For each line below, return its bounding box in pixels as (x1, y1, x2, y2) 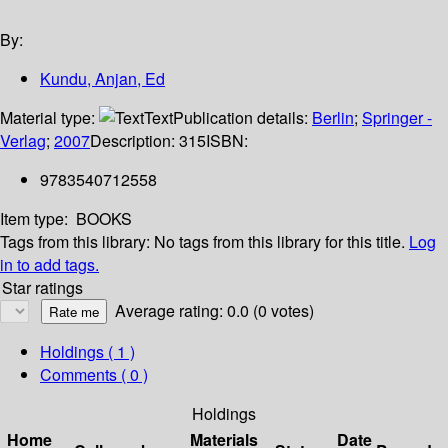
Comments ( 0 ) (40, 363, 148, 387)
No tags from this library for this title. (154, 230, 405, 254)
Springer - (362, 106, 432, 130)
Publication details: (173, 106, 312, 130)
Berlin (312, 106, 354, 130)
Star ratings (2, 276, 83, 300)
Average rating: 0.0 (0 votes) (115, 299, 314, 323)
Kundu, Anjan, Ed (40, 67, 165, 91)
